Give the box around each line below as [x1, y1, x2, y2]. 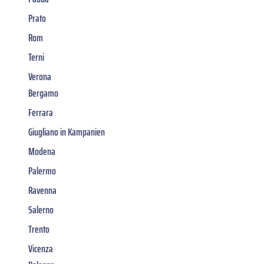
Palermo [28, 162, 56, 179]
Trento [28, 220, 49, 237]
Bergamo [28, 84, 58, 101]
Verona [28, 68, 51, 85]
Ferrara [28, 104, 53, 121]
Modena [28, 143, 55, 160]
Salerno [28, 201, 54, 218]
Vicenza [28, 240, 53, 257]
